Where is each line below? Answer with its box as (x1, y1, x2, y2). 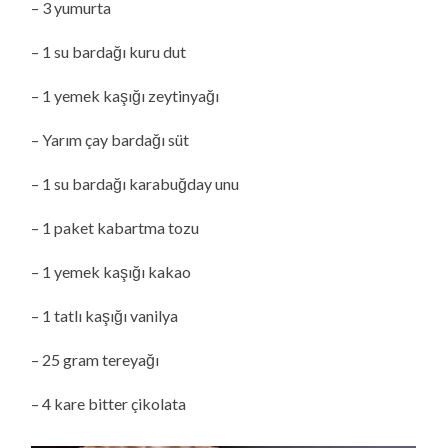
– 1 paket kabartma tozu (31, 217, 200, 237)
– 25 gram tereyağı (31, 349, 160, 369)
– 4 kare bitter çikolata (31, 393, 187, 413)
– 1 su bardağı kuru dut (31, 41, 187, 61)
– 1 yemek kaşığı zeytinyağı (31, 85, 220, 105)
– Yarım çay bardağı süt (31, 129, 190, 149)
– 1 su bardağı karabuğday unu (31, 173, 240, 193)
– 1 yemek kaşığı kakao (31, 261, 192, 281)
